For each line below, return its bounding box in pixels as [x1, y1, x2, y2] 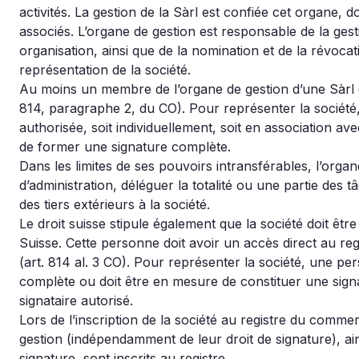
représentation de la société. [19, 62, 191, 78]
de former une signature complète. [19, 139, 231, 155]
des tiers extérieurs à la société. [19, 196, 210, 212]
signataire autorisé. [19, 292, 133, 309]
